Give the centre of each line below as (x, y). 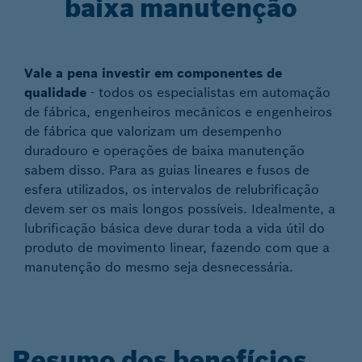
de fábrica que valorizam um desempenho (153, 131)
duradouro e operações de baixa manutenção (164, 150)
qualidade (55, 92)
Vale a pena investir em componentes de (153, 73)
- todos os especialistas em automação (208, 92)
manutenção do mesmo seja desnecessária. (159, 267)
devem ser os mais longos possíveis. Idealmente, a (180, 208)
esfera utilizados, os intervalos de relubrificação (172, 189)
